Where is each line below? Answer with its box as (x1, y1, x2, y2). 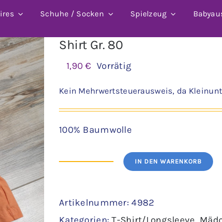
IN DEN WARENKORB (135, 157, 202, 165)
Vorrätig (97, 60, 132, 71)
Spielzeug (130, 9, 167, 19)
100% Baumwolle (59, 124, 132, 135)
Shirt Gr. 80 (59, 37, 123, 53)
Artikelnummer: (59, 197, 132, 208)
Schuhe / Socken (40, 9, 104, 19)
